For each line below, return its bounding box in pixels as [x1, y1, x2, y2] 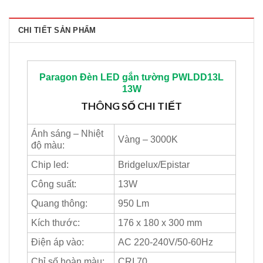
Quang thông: [31, 198, 87, 209]
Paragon [39, 72, 77, 83]
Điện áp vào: [31, 237, 84, 248]
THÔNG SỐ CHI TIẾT [81, 100, 182, 113]
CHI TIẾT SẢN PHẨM [18, 26, 96, 35]
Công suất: [31, 179, 76, 190]
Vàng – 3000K [118, 134, 178, 145]
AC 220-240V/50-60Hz [118, 237, 213, 248]
